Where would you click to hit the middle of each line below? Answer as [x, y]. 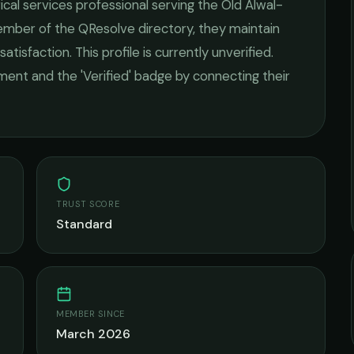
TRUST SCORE [88, 204]
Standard [84, 224]
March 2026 [93, 334]
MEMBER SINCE [90, 314]
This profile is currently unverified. [173, 52]
